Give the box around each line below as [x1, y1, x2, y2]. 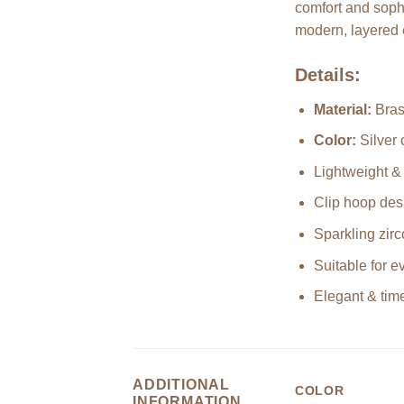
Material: [313, 101, 372, 117]
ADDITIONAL [133, 376, 231, 392]
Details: [295, 64, 361, 85]
